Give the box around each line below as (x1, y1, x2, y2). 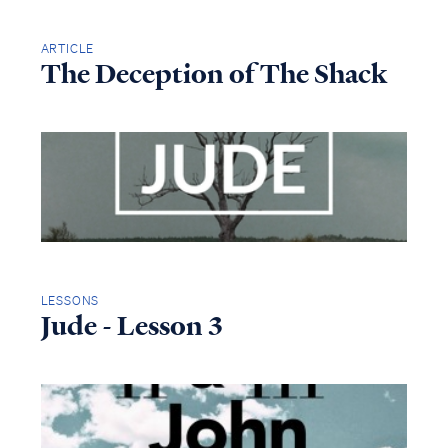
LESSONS (40, 291, 100, 309)
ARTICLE (40, 40, 95, 58)
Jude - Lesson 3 (40, 307, 223, 344)
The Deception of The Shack (40, 56, 387, 93)
